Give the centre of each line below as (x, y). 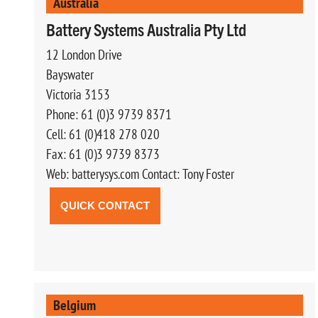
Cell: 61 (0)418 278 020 (103, 134)
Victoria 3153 (78, 94)
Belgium (75, 305)
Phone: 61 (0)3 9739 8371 (109, 114)
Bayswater (70, 74)
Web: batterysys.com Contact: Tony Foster (140, 174)
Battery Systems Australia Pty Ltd (146, 29)
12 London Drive (84, 54)
